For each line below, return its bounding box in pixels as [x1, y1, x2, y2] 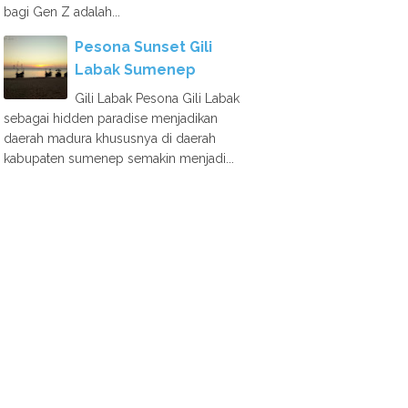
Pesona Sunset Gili [75, 38, 212, 56]
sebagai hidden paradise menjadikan [4, 111, 218, 126]
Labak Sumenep [75, 61, 196, 78]
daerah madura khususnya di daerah [4, 131, 216, 146]
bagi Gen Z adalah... [4, 5, 120, 19]
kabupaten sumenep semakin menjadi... [4, 151, 234, 166]
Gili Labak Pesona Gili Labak [75, 91, 240, 106]
